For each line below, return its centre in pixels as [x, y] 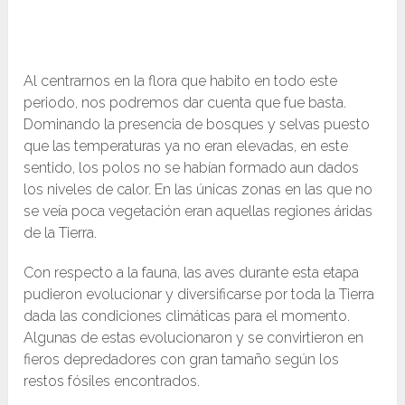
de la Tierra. [61, 233]
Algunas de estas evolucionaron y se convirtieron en [194, 338]
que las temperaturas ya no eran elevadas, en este [186, 146]
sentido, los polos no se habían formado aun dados [192, 168]
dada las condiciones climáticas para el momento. [187, 316]
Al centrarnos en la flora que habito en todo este [181, 81]
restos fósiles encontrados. [112, 381]
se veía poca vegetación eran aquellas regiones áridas [198, 212]
